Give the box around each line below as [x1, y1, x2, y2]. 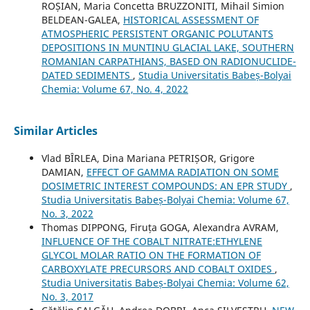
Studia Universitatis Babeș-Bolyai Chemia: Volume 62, [41, 275, 289, 289]
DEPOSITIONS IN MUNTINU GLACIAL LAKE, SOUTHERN [41, 40, 294, 54]
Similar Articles [13, 122, 98, 138]
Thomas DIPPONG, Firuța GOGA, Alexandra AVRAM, [41, 220, 279, 234]
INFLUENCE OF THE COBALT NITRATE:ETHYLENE [41, 234, 262, 248]
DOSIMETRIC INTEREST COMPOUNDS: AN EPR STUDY [41, 179, 290, 192]
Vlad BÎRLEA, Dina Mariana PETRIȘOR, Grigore [41, 151, 255, 165]
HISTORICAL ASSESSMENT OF [122, 12, 259, 26]
